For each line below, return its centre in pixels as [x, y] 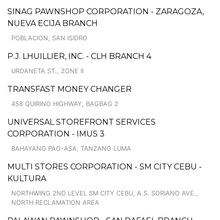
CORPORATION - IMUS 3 [56, 134]
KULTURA [27, 178]
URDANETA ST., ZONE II [47, 71]
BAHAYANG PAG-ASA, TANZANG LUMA [71, 148]
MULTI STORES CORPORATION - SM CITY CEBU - [105, 166]
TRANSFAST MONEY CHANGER [69, 89]
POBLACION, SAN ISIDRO [49, 38]
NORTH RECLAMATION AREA [55, 202]
